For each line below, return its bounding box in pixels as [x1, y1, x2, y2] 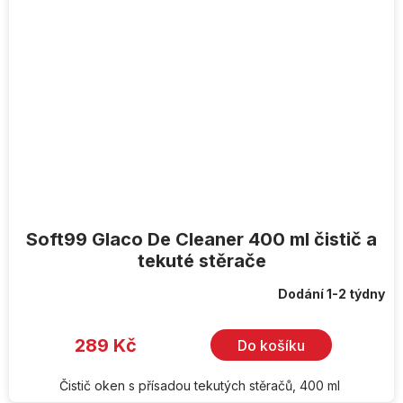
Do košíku [237, 336, 305, 354]
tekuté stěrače [137, 250, 266, 273]
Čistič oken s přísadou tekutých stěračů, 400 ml [59, 378, 344, 394]
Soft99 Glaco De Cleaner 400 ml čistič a [26, 228, 377, 251]
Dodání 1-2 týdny [278, 286, 385, 302]
